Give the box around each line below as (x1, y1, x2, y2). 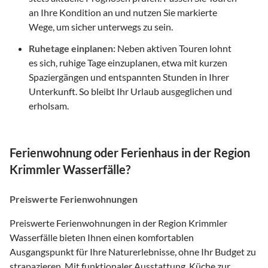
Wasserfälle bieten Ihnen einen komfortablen (10, 231, 194, 243)
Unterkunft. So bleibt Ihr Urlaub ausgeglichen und (29, 85, 232, 97)
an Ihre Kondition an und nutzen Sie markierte (29, 6, 217, 18)
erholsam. (29, 99, 69, 111)
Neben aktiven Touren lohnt (115, 42, 232, 54)
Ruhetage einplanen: (29, 42, 115, 54)
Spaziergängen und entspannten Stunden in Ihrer (29, 71, 229, 83)
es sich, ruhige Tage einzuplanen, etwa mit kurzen (29, 56, 227, 68)
